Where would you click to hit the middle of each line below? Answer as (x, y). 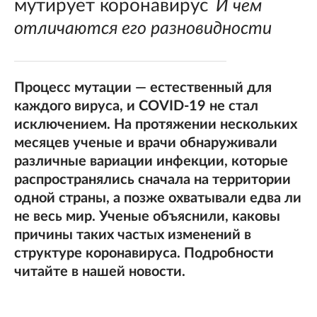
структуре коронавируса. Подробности (144, 253)
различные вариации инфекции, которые (151, 161)
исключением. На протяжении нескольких (156, 125)
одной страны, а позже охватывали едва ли (158, 198)
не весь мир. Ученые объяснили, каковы (147, 217)
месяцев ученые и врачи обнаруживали (146, 143)
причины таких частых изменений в (133, 235)
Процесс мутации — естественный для (143, 88)
